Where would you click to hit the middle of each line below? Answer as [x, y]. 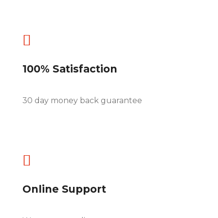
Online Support [64, 189]
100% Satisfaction [70, 69]
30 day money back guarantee [82, 100]
